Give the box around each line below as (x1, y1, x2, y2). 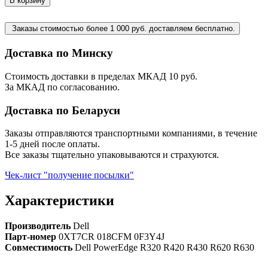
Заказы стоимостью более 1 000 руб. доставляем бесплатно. (12, 24, 235, 33)
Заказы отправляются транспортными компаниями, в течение (5, 128, 257, 139)
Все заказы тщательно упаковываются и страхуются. (5, 150, 219, 160)
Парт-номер (5, 232, 59, 242)
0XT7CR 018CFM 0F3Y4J (59, 232, 165, 242)
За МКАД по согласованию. (5, 81, 120, 92)
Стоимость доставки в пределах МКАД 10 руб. (5, 71, 197, 81)
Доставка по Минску (5, 47, 113, 60)
